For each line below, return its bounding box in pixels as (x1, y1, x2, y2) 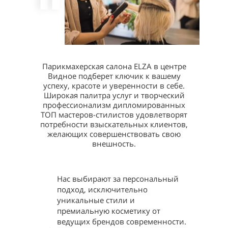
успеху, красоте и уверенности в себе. (43, 80, 185, 91)
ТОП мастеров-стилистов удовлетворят (41, 109, 187, 120)
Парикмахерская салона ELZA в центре (42, 61, 186, 71)
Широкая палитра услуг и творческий (43, 90, 185, 100)
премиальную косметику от (57, 206, 161, 216)
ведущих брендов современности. (57, 216, 187, 226)
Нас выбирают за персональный (57, 174, 179, 184)
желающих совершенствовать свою (47, 129, 181, 139)
